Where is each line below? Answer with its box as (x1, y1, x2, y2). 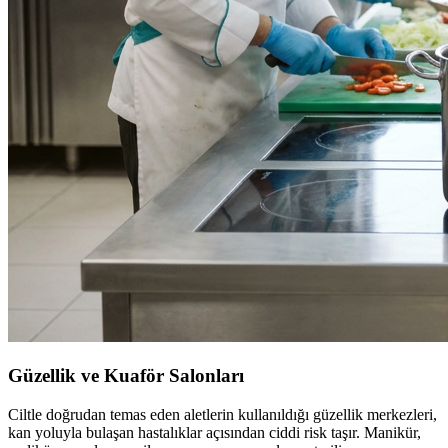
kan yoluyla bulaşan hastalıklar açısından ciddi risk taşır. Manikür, (8, 423, 421, 441)
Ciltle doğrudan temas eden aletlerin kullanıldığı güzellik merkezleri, (8, 405, 437, 423)
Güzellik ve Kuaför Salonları (8, 365, 244, 387)
